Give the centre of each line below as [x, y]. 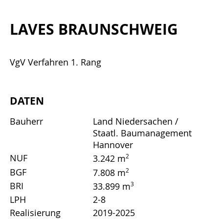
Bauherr [26, 121]
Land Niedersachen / [136, 121]
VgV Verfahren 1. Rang [55, 62]
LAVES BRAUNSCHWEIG [94, 29]
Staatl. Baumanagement [142, 133]
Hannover [113, 144]
